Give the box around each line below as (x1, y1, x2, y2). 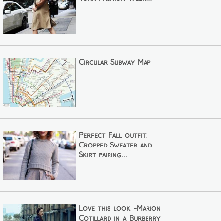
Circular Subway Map (78, 59, 150, 66)
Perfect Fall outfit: (78, 132, 147, 139)
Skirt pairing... (78, 151, 127, 159)
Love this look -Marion (78, 205, 161, 213)
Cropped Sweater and (78, 142, 152, 149)
